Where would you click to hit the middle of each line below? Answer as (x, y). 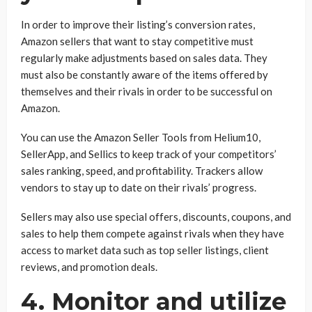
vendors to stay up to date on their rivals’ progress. (139, 187)
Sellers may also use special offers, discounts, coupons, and (156, 217)
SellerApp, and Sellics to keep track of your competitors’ (149, 154)
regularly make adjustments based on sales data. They (144, 58)
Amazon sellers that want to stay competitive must (137, 41)
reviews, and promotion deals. (89, 267)
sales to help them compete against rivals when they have (153, 233)
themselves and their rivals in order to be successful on (147, 91)
